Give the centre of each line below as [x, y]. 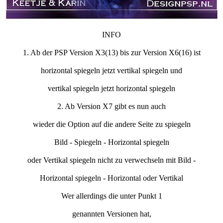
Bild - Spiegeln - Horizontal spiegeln [111, 142]
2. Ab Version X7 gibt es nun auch [111, 107]
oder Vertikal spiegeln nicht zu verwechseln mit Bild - [111, 160]
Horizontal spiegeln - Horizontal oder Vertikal [111, 178]
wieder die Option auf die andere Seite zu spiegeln [111, 124]
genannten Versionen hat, [111, 214]
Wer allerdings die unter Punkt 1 [111, 196]
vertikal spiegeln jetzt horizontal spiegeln [111, 89]
